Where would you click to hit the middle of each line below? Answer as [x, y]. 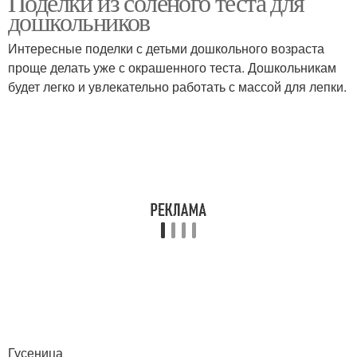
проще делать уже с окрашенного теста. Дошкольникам [172, 67]
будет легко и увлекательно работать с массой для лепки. [177, 86]
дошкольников [79, 21]
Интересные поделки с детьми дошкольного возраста [166, 48]
